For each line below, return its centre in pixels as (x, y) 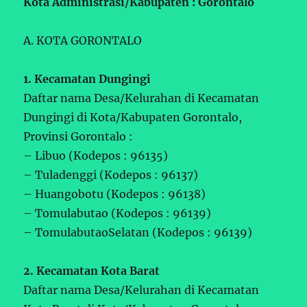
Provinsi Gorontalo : (78, 136)
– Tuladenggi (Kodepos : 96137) (111, 174)
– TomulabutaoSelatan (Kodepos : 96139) (138, 232)
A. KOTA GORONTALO (83, 40)
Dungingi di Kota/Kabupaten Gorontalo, (133, 117)
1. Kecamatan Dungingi (87, 78)
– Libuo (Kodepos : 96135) (96, 155)
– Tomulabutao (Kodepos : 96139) (118, 213)
